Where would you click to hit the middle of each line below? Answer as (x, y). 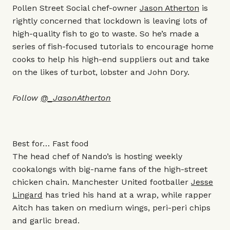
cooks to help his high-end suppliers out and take (111, 59)
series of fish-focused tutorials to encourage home (113, 46)
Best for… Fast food (51, 143)
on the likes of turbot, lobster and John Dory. (101, 72)
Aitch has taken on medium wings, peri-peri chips (111, 208)
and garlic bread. (46, 221)
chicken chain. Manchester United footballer (102, 182)
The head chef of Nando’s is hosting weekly (97, 156)
